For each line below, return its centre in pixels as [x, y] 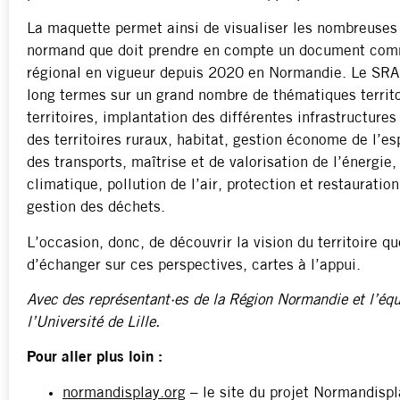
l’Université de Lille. [93, 323]
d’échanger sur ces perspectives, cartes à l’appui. [194, 265]
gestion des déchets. [98, 208]
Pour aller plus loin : [95, 358]
